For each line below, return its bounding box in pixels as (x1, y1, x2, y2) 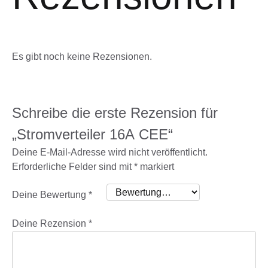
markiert (138, 161, 174, 172)
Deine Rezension (12, 218, 89, 229)
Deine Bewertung (12, 190, 89, 200)
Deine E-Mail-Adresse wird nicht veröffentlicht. (12, 147, 208, 157)
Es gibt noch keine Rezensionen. (12, 51, 152, 62)
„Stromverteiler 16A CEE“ (12, 126, 173, 142)
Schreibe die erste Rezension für (12, 104, 218, 121)
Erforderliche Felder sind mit (12, 161, 134, 172)
